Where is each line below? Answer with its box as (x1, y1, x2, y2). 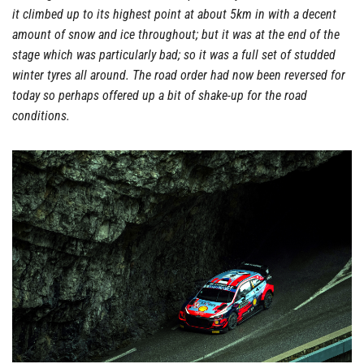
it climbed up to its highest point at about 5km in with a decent (12, 6, 336, 22)
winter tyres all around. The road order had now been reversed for (12, 67, 345, 83)
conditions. (12, 107, 70, 123)
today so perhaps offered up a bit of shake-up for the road (12, 87, 307, 103)
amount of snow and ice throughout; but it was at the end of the (12, 26, 340, 42)
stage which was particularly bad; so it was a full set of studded (12, 46, 336, 63)
